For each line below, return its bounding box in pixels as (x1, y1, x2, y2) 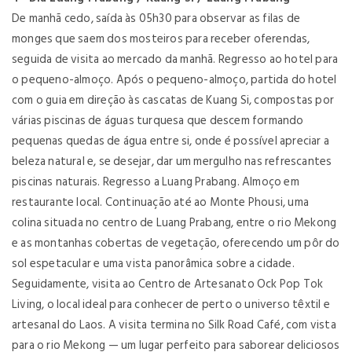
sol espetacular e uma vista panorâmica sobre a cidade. (12, 254, 295, 273)
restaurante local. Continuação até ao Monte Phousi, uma (12, 192, 310, 212)
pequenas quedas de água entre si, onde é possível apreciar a (12, 131, 330, 151)
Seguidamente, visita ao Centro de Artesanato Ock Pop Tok (12, 274, 324, 294)
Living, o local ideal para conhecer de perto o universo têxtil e (12, 295, 330, 314)
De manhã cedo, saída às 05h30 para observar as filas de (12, 9, 301, 28)
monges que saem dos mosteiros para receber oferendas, (12, 29, 310, 49)
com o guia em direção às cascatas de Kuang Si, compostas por (12, 90, 335, 110)
